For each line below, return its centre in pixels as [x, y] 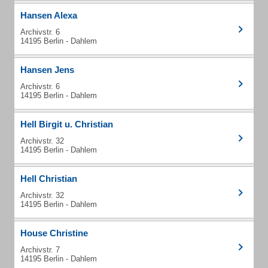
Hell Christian [49, 179]
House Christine [54, 233]
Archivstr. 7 [40, 250]
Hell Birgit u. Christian [67, 124]
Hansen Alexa [49, 15]
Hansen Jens [47, 70]
